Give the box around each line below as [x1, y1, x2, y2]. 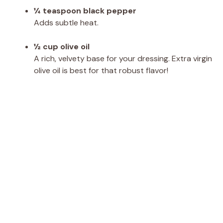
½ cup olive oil [34, 41, 90, 52]
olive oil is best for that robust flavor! [34, 65, 168, 76]
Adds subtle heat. [34, 17, 99, 28]
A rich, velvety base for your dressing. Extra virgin [34, 53, 212, 64]
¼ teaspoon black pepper [34, 5, 136, 16]
